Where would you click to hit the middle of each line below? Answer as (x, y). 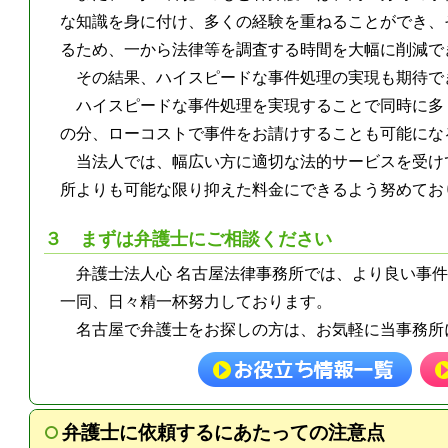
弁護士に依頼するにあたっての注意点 (223, 433)
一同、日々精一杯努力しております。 (196, 301)
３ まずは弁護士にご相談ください (188, 239)
